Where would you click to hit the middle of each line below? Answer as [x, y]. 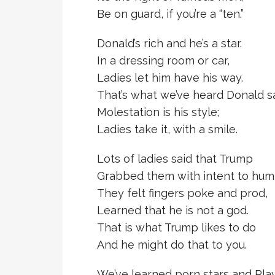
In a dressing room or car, [163, 60]
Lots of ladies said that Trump [175, 159]
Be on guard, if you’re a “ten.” [170, 14]
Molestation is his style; [158, 112]
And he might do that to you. [172, 245]
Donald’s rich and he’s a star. [169, 43]
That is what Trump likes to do [176, 227]
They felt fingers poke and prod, [182, 193]
